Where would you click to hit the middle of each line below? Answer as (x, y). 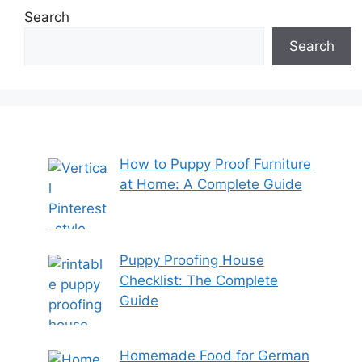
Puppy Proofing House (192, 260)
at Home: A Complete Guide (210, 185)
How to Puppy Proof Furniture (215, 164)
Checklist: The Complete (198, 280)
